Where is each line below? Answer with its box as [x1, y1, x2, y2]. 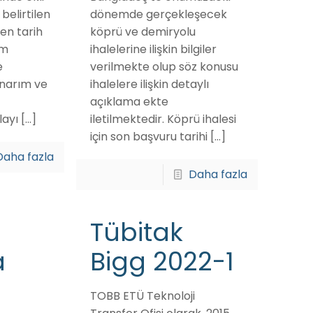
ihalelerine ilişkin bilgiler [89, 41, 217, 57]
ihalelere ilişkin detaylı [89, 76, 209, 92]
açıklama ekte [89, 94, 168, 110]
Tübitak [89, 214, 183, 250]
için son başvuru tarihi [89, 129, 208, 145]
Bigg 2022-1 [89, 244, 234, 279]
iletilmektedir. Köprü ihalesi [89, 111, 236, 127]
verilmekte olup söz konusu [89, 59, 238, 75]
